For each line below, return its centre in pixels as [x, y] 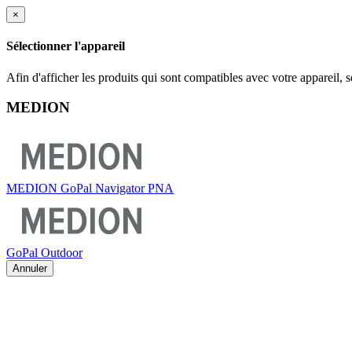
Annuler [30, 268]
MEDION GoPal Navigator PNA [90, 188]
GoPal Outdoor [44, 252]
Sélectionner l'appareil [66, 46]
